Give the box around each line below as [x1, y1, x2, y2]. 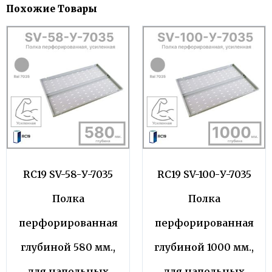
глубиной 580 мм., [21, 241, 115, 254]
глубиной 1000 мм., [154, 241, 254, 254]
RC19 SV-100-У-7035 [157, 168, 251, 181]
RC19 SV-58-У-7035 [23, 168, 113, 181]
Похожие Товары [6, 3, 97, 15]
